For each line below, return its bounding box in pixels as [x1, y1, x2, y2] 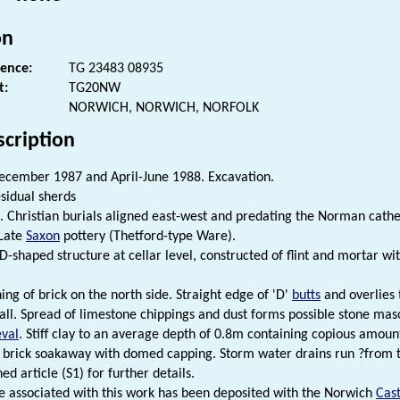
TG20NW [69, 80, 121, 96]
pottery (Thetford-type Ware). [60, 229, 236, 244]
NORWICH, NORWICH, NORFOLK [69, 100, 259, 115]
